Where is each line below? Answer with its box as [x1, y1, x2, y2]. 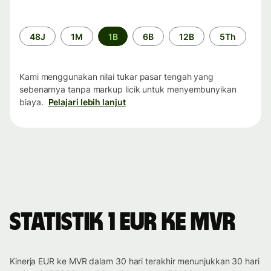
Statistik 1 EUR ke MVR [10, 211, 235, 235]
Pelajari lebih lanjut [48, 97, 126, 108]
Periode [19, 27, 51, 38]
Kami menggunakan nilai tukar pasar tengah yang [19, 71, 214, 82]
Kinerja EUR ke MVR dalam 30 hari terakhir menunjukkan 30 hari [10, 256, 260, 267]
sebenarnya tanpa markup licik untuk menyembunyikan [19, 84, 237, 95]
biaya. [19, 97, 44, 108]
